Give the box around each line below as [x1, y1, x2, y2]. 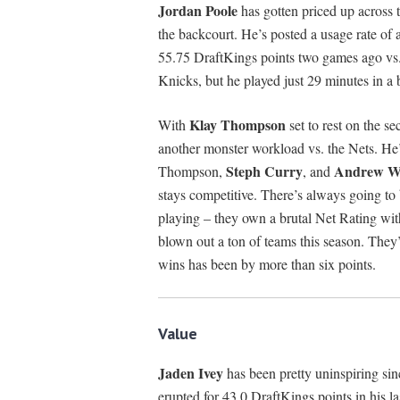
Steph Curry [225, 160, 303, 181]
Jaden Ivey [157, 362, 227, 383]
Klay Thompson [188, 113, 286, 135]
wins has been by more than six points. [157, 254, 376, 273]
